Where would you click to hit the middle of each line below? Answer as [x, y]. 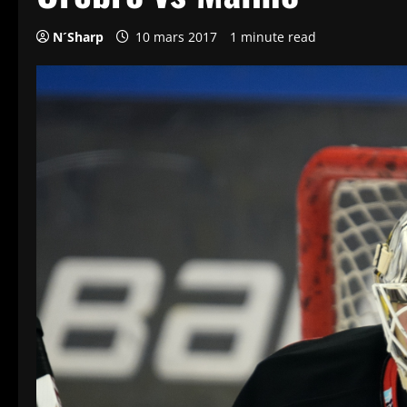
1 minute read [273, 37]
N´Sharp [78, 37]
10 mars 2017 [176, 37]
